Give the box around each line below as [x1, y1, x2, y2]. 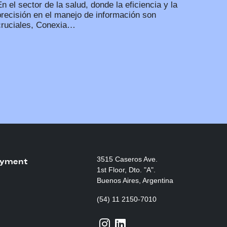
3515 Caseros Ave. [96, 155, 158, 163]
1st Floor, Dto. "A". [96, 165, 156, 174]
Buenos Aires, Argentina [96, 176, 173, 184]
